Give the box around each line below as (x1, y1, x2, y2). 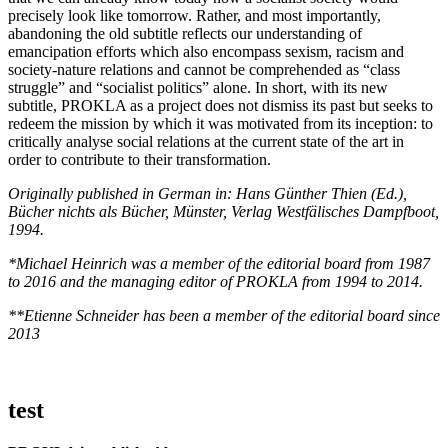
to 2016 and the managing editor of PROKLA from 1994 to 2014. (8, 272, 423, 290)
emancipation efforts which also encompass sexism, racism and (8, 42, 404, 60)
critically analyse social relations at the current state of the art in (8, 132, 404, 150)
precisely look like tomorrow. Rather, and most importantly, (8, 6, 381, 24)
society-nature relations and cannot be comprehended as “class (8, 60, 400, 78)
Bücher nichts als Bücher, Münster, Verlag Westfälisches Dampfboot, (8, 202, 439, 220)
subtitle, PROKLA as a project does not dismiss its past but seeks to (8, 96, 433, 114)
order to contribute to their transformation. (8, 150, 271, 168)
